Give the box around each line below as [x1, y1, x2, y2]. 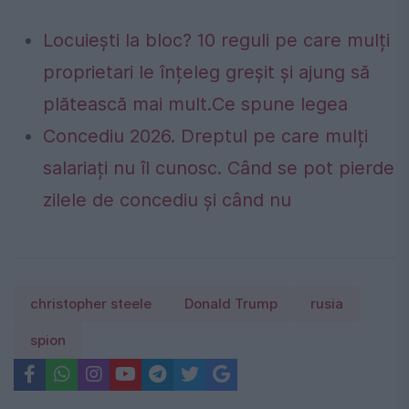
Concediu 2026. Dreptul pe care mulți [43, 124, 368, 147]
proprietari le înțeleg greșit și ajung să [43, 60, 370, 83]
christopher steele [30, 295, 152, 312]
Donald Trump [184, 295, 278, 312]
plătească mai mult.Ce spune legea [43, 92, 348, 115]
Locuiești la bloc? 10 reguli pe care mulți [43, 28, 390, 51]
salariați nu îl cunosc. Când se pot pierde [43, 156, 394, 179]
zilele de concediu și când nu [43, 188, 291, 211]
